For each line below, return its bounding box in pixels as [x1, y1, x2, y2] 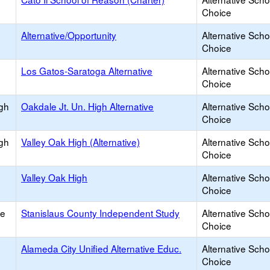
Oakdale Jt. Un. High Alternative [21, 99, 154, 113]
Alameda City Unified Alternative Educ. [21, 242, 181, 255]
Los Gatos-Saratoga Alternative [21, 64, 152, 77]
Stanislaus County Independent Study [21, 206, 180, 219]
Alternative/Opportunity [21, 28, 116, 42]
